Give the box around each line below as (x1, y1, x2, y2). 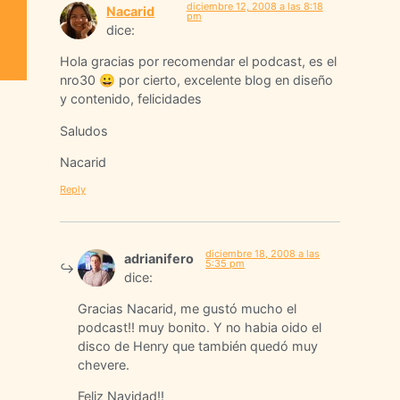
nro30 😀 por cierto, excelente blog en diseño (60, 72, 334, 88)
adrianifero (124, 250, 195, 266)
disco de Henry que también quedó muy (78, 337, 319, 354)
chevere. (78, 356, 130, 372)
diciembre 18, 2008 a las (205, 246, 321, 260)
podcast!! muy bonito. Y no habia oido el (78, 319, 322, 335)
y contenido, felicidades (60, 91, 203, 107)
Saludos (60, 122, 109, 138)
